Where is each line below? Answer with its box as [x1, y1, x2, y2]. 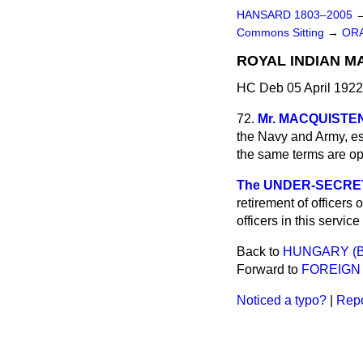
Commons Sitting [237, 27, 327, 39]
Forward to [237, 263, 301, 276]
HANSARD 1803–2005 [237, 9, 352, 21]
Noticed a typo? [237, 293, 327, 307]
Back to [237, 245, 283, 258]
